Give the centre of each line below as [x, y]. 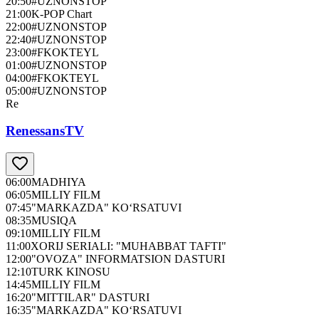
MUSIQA [54, 221]
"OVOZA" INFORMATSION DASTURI [128, 259]
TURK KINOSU [71, 272]
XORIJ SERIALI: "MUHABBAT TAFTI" [129, 246]
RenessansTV [45, 131]
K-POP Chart [62, 14]
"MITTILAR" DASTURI [90, 298]
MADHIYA [59, 182]
